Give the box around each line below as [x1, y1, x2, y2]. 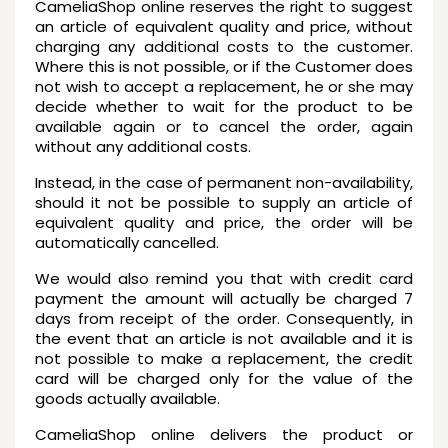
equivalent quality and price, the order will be [35, 212, 413, 233]
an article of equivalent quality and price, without [35, 16, 413, 37]
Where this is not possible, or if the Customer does [35, 56, 413, 77]
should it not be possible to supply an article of [35, 192, 413, 213]
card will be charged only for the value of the [35, 368, 413, 389]
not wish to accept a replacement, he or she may [35, 76, 413, 97]
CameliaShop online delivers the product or [35, 424, 413, 445]
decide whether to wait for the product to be [35, 96, 413, 117]
